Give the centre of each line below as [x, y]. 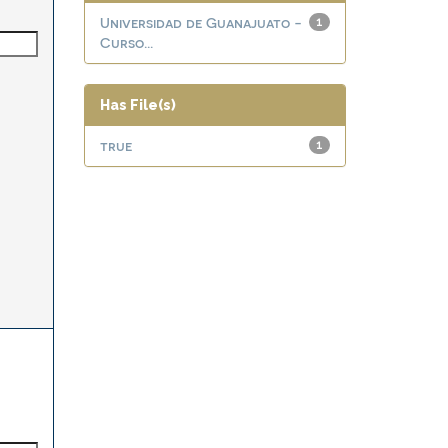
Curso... [126, 42]
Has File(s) [137, 105]
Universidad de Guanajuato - [200, 22]
